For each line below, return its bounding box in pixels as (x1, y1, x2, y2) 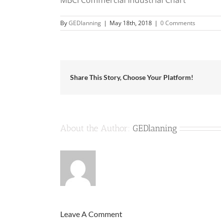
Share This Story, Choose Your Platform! (70, 73, 193, 82)
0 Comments (160, 18, 195, 27)
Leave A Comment (60, 209, 122, 219)
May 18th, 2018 (110, 18, 152, 27)
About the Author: (60, 122, 133, 134)
